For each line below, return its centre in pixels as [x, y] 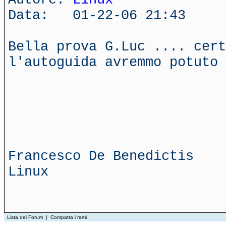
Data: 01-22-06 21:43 [97, 15]
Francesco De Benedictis [101, 156]
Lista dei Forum [25, 217]
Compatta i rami [69, 217]
